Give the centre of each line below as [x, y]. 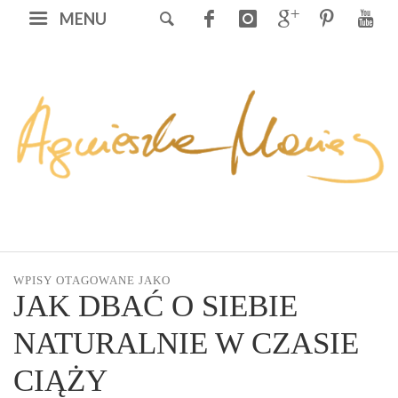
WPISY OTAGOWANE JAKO [92, 281]
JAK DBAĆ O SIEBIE [155, 306]
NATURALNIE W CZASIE [186, 344]
